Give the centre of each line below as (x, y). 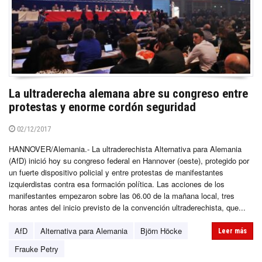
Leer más (232, 231)
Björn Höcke (161, 231)
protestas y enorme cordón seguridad (102, 107)
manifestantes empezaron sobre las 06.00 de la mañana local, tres (122, 196)
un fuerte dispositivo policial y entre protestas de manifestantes (116, 173)
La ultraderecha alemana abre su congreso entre (128, 94)
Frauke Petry (37, 249)
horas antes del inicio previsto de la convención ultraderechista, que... (127, 208)
